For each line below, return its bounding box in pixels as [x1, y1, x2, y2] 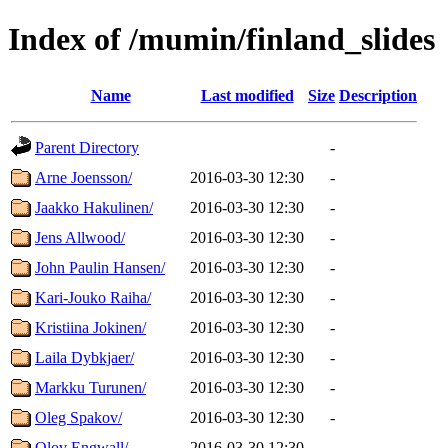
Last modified [200, 86, 294, 104]
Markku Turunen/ [35, 378, 146, 396]
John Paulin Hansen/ [35, 258, 165, 276]
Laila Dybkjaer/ [35, 348, 134, 366]
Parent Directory [35, 138, 139, 156]
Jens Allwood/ [35, 228, 125, 246]
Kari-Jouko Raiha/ [35, 288, 151, 306]
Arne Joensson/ [35, 168, 132, 186]
